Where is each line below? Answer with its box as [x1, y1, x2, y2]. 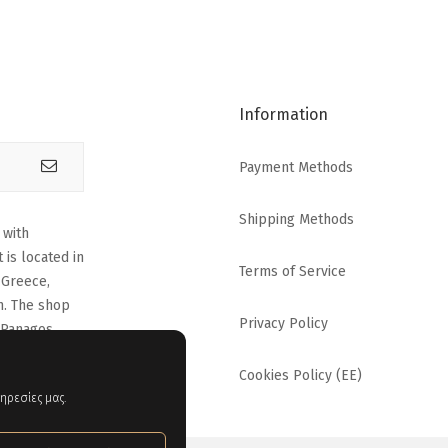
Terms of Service [239, 262, 346, 280]
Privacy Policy [239, 314, 328, 332]
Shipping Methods [239, 210, 354, 228]
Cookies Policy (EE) [239, 366, 362, 384]
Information [239, 104, 328, 124]
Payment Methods [239, 158, 353, 176]
